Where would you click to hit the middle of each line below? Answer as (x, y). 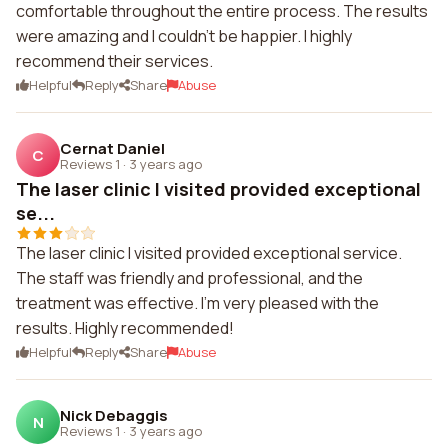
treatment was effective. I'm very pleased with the (197, 303)
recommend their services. (114, 61)
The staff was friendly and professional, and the (189, 278)
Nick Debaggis (114, 415)
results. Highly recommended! (125, 328)
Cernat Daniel (112, 148)
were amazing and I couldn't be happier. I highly (184, 36)
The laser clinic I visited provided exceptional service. (209, 253)
